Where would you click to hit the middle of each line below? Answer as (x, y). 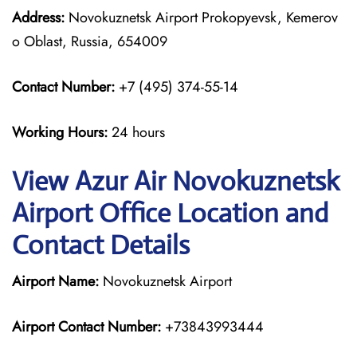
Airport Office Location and (170, 213)
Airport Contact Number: (86, 327)
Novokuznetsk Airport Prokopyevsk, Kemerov (201, 18)
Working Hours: (62, 132)
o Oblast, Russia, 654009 (90, 41)
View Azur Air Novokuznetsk (176, 181)
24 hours (138, 132)
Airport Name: (55, 281)
